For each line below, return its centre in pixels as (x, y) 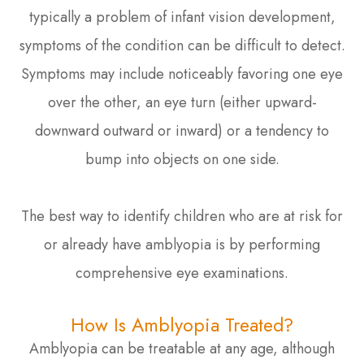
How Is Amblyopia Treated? (182, 325)
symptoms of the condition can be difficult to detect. (182, 45)
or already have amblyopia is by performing (182, 244)
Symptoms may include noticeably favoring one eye (182, 74)
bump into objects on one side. (182, 159)
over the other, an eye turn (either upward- (182, 102)
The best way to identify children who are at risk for (182, 216)
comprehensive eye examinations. (182, 273)
